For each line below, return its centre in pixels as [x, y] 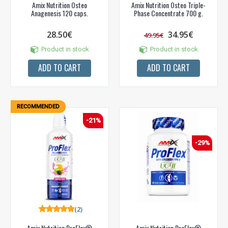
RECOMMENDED [38, 106]
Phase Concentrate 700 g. [168, 13]
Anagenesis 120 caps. [60, 13]
